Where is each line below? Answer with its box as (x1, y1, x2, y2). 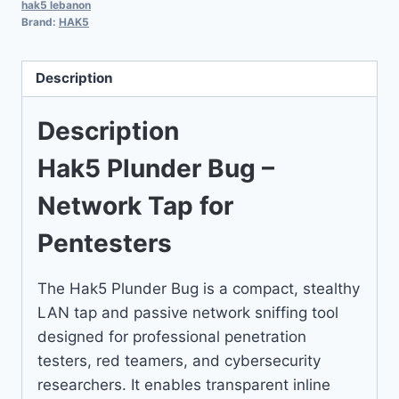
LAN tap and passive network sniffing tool (37, 303, 338, 322)
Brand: (21, 14, 59, 28)
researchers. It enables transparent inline (37, 375, 330, 394)
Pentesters (37, 227, 172, 258)
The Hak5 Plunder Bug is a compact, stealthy (37, 279, 360, 297)
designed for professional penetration (37, 327, 306, 346)
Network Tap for (37, 190, 233, 221)
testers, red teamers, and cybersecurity (37, 351, 321, 370)
